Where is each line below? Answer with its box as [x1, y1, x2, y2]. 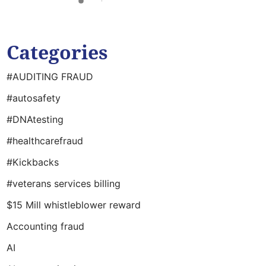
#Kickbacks [7, 156, 59, 168]
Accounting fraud [7, 220, 84, 232]
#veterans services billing [7, 178, 121, 189]
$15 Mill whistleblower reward [7, 199, 141, 211]
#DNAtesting [7, 113, 64, 125]
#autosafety [7, 92, 61, 104]
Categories [7, 39, 108, 65]
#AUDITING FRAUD [7, 71, 93, 83]
